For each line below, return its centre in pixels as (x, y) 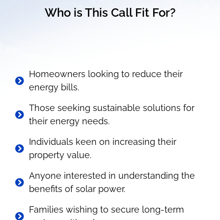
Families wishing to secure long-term (106, 209)
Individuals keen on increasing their (102, 142)
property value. (60, 155)
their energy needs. (69, 121)
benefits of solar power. (77, 189)
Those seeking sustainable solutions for (111, 108)
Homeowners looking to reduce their (106, 74)
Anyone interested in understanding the (112, 176)
